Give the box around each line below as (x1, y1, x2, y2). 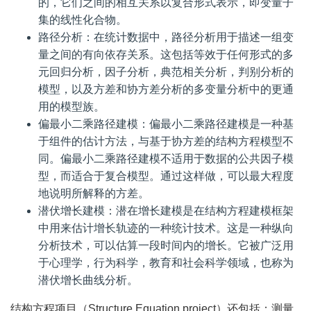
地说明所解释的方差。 (38, 187, 149, 199)
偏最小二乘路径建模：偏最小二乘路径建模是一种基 (38, 118, 294, 130)
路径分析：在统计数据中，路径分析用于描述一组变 (38, 31, 294, 43)
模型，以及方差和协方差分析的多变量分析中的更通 (38, 83, 294, 95)
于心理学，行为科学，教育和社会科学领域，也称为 (38, 257, 294, 269)
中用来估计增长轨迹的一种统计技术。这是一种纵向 (38, 222, 294, 234)
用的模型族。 (38, 101, 105, 112)
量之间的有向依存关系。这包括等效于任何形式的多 (38, 49, 294, 60)
